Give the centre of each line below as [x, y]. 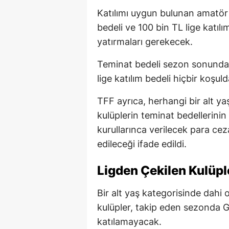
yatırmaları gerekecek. [145, 41]
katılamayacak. [129, 221]
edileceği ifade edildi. [142, 144]
